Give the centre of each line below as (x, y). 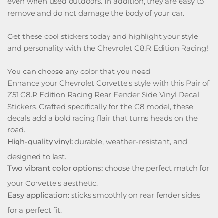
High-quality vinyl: (40, 141)
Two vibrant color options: (55, 168)
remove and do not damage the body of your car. (96, 13)
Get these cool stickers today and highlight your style (103, 36)
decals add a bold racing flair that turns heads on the (102, 118)
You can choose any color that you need (79, 71)
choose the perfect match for (156, 168)
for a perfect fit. (35, 210)
